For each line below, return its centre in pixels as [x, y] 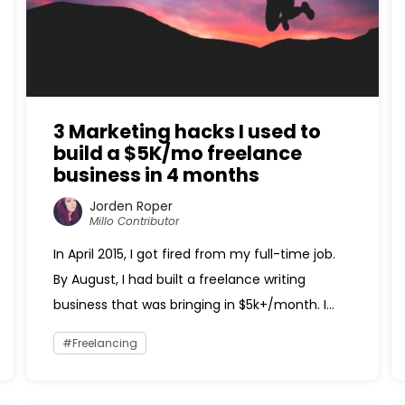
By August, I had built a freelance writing [179, 279]
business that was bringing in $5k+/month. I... [193, 305]
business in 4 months [156, 175]
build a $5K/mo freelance [177, 153]
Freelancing [104, 343]
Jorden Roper [131, 206]
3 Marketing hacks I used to [187, 132]
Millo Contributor [134, 221]
